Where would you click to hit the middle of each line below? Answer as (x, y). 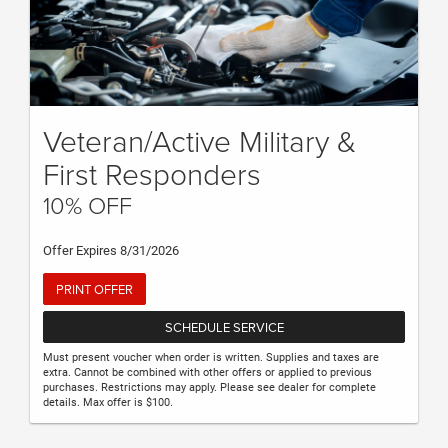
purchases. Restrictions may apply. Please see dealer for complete (209, 387)
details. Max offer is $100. (108, 402)
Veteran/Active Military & (199, 140)
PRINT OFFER (94, 288)
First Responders (152, 173)
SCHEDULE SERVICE (224, 327)
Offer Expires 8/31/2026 (111, 250)
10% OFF (87, 204)
